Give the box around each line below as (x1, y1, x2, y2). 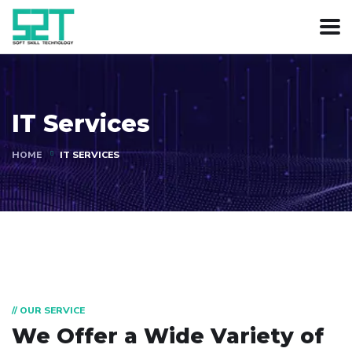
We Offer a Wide (12, 322, 211, 349)
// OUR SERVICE (12, 303, 85, 317)
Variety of (211, 322, 324, 349)
